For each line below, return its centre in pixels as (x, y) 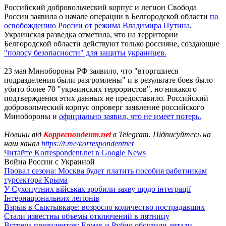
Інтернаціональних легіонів (52, 198)
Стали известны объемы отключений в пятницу (87, 216)
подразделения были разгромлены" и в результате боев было (108, 80)
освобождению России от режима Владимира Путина (97, 25)
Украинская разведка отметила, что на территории (91, 34)
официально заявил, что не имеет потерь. (130, 116)
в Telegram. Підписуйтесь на (162, 134)
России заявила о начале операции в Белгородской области (107, 16)
